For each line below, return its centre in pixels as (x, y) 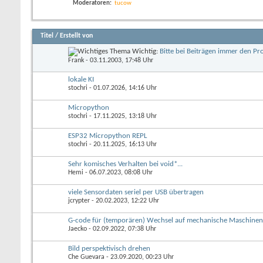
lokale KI (81, 79)
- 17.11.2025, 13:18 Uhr (122, 116)
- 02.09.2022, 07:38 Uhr (122, 229)
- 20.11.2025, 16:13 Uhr (122, 144)
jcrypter (79, 200)
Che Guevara (86, 257)
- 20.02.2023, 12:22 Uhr (124, 200)
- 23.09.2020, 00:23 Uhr (139, 257)
